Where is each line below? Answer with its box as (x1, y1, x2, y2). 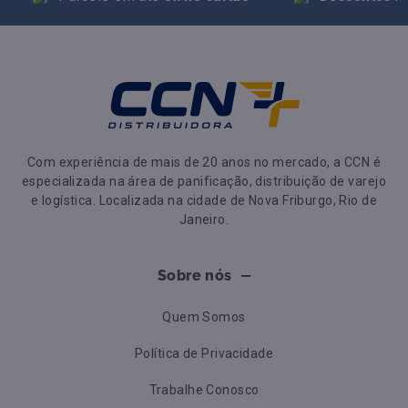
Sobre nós (157, 266, 232, 284)
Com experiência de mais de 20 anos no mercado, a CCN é (26, 154, 382, 169)
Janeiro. (178, 211, 229, 227)
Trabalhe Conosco (148, 382, 260, 397)
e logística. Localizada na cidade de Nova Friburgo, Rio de (30, 192, 378, 208)
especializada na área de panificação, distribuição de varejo (22, 173, 386, 189)
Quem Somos (162, 309, 246, 324)
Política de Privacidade (135, 345, 273, 361)
